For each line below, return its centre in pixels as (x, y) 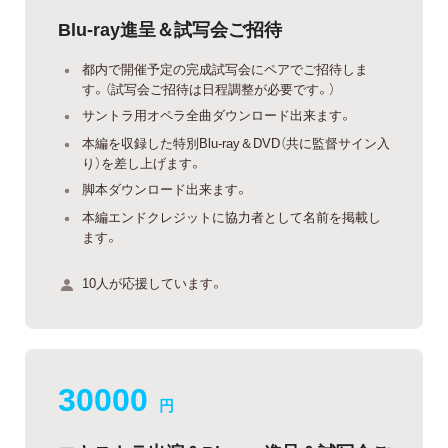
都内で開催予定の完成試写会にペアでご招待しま (225, 68)
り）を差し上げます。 (142, 162)
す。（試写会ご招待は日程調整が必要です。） (208, 88)
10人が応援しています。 (152, 282)
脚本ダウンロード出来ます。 (165, 189)
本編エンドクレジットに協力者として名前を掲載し (231, 216)
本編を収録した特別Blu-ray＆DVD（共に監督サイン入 (236, 142)
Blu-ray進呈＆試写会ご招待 (170, 28)
